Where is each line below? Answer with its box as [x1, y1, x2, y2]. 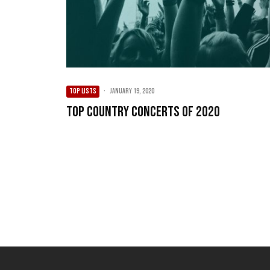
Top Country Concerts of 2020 [66, 102, 220, 121]
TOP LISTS [69, 86, 96, 96]
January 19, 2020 [110, 86, 154, 96]
